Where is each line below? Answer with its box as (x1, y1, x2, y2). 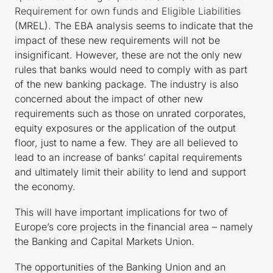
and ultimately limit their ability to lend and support (15, 166, 246, 179)
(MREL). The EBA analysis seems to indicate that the (15, 19, 253, 32)
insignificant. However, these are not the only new (15, 49, 242, 62)
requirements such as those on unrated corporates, (15, 107, 246, 120)
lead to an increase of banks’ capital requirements (15, 151, 242, 164)
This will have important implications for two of (15, 206, 228, 219)
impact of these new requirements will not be (15, 34, 220, 47)
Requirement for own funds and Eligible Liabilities (15, 5, 241, 18)
